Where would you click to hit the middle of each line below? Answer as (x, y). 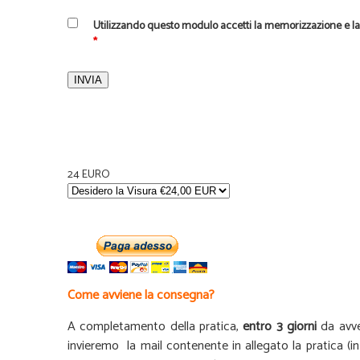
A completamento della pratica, (153, 327)
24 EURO (89, 175)
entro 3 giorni (278, 327)
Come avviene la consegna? (141, 295)
